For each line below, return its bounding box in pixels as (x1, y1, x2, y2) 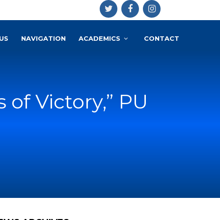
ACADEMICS (79, 34, 120, 42)
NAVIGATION (21, 34, 66, 42)
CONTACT (144, 34, 179, 42)
